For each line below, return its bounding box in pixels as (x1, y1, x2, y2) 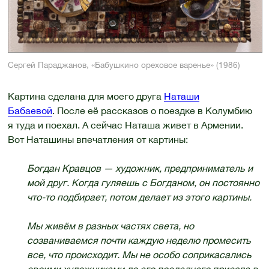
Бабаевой (7, 105, 52, 116)
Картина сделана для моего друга (7, 91, 164, 102)
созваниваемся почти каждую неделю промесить (26, 235, 251, 246)
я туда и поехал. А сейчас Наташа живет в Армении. (7, 119, 243, 131)
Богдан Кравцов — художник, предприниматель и (26, 163, 253, 174)
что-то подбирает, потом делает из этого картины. (26, 192, 252, 203)
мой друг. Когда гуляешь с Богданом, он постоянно (26, 177, 259, 189)
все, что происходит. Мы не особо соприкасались (26, 249, 252, 261)
